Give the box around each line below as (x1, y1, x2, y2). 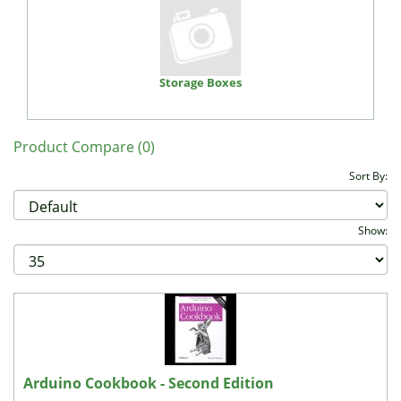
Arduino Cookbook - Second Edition (23, 373, 274, 393)
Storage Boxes (159, 74, 242, 90)
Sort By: (349, 168, 388, 183)
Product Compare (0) (13, 137, 155, 157)
